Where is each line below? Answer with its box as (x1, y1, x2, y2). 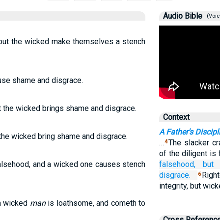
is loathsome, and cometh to (45, 198, 145, 208)
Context (163, 112, 190, 122)
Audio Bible (163, 11, 202, 21)
